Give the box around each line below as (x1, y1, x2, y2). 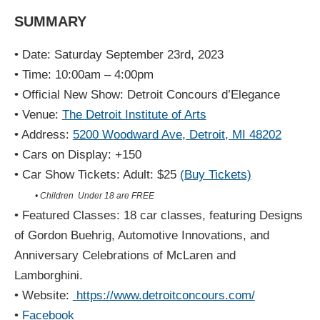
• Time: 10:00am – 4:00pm (14, 67, 154, 81)
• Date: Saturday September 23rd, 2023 (14, 47, 224, 61)
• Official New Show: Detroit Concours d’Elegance (14, 87, 280, 101)
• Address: (14, 127, 73, 141)
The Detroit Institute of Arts (61, 107, 206, 121)
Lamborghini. (14, 268, 83, 282)
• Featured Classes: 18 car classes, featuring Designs (14, 208, 303, 222)
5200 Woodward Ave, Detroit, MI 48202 (72, 127, 281, 141)
